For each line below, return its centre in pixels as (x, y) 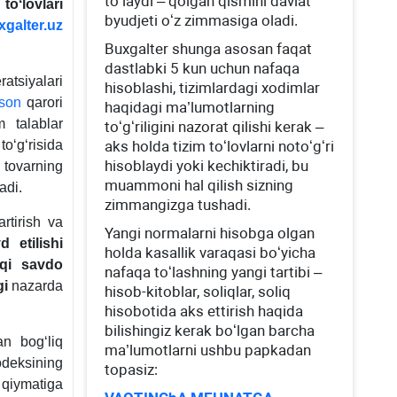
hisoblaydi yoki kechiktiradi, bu (207, 166)
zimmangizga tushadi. (178, 205)
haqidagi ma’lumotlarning (190, 107)
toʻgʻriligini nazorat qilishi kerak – (214, 127)
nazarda (35, 286)
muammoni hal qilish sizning (199, 185)
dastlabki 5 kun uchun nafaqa (202, 68)
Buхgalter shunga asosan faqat (209, 49)
